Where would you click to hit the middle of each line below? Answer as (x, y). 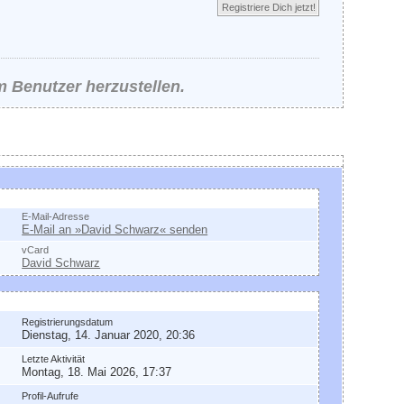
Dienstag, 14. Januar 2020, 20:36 (109, 335)
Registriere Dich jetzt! (268, 7)
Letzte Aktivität (54, 359)
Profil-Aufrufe (50, 396)
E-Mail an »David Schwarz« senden (115, 230)
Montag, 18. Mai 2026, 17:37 (97, 372)
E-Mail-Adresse (56, 216)
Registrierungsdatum (68, 322)
